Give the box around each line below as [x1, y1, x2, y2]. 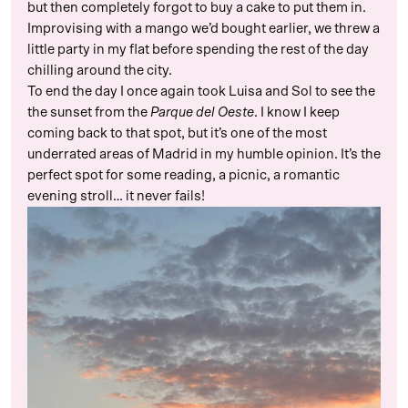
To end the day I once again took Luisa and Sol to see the [27, 85, 375, 99]
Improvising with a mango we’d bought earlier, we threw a [27, 22, 380, 36]
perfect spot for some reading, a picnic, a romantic [27, 168, 340, 183]
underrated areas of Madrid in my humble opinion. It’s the [27, 148, 381, 162]
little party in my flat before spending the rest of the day [27, 43, 369, 57]
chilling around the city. [27, 64, 172, 78]
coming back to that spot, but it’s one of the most [27, 127, 327, 141]
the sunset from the [27, 106, 150, 120]
